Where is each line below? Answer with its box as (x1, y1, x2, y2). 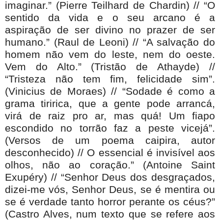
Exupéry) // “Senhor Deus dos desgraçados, (5, 171, 215, 183)
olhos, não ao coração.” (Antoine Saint (5, 159, 215, 171)
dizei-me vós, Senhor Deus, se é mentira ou (5, 183, 215, 195)
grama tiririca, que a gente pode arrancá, (5, 97, 215, 110)
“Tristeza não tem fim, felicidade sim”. (5, 73, 215, 85)
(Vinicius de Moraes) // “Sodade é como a (5, 85, 215, 97)
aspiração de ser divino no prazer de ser (5, 24, 215, 36)
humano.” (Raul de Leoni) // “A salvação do (5, 36, 215, 48)
